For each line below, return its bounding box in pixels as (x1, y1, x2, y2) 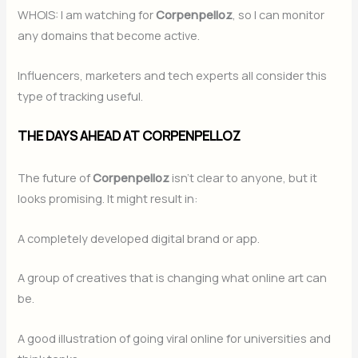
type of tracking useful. (18, 87, 144, 104)
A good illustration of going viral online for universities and (18, 329, 332, 346)
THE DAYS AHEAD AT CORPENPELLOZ (18, 126, 241, 145)
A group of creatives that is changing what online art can (18, 269, 328, 286)
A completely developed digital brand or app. (18, 229, 261, 246)
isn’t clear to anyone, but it (169, 169, 318, 186)
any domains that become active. (18, 27, 201, 44)
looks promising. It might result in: (18, 190, 199, 207)
